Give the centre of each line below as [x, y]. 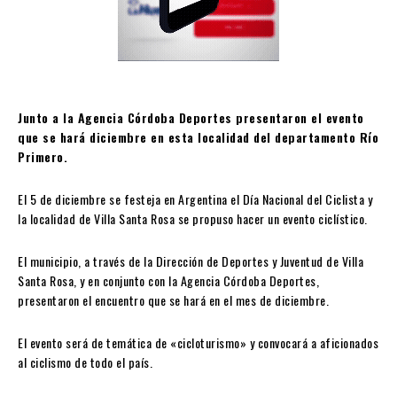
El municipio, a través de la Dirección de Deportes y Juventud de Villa [191, 261]
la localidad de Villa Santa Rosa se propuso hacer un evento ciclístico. [193, 219]
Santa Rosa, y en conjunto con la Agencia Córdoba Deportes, [168, 281]
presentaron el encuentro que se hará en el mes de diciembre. [173, 300]
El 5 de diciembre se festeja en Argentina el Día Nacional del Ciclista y [195, 199]
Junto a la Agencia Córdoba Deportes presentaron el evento [191, 118]
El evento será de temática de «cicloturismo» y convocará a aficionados [198, 343]
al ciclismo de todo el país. [85, 362]
